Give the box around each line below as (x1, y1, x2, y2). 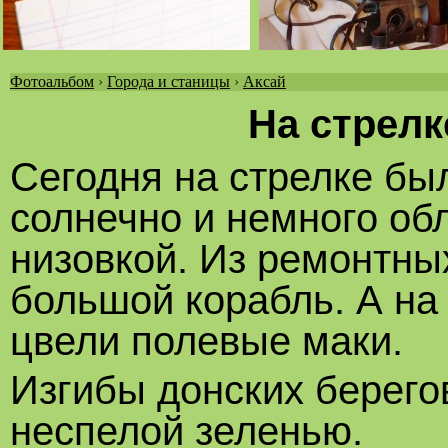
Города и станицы (107, 73, 230, 90)
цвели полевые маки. (10, 318, 403, 363)
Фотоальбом (10, 73, 94, 90)
